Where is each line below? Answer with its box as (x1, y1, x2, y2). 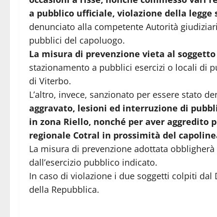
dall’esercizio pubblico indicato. (29, 156, 157, 168)
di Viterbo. (29, 75, 71, 87)
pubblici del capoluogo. (29, 34, 125, 46)
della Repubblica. (29, 183, 99, 195)
